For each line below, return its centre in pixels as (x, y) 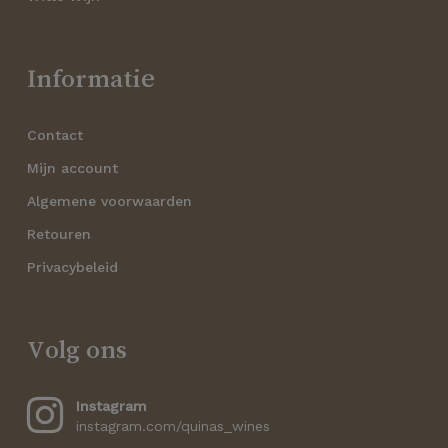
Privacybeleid (72, 267)
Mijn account (72, 168)
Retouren (58, 234)
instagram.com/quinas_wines (172, 426)
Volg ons (76, 349)
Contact (54, 135)
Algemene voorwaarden (109, 201)
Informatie (90, 78)
